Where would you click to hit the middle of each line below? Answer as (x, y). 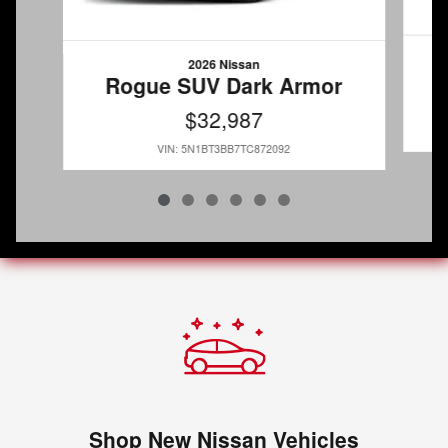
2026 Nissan (224, 64)
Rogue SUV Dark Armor (224, 85)
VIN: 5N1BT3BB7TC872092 (224, 149)
